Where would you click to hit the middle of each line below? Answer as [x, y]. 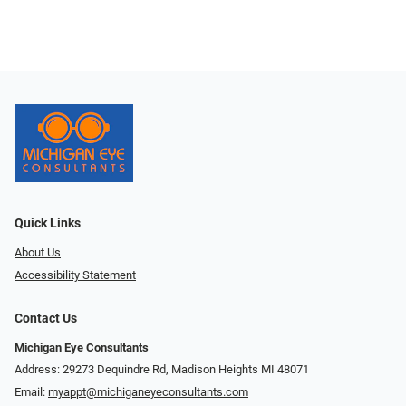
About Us [38, 252]
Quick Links [48, 223]
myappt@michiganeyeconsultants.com [148, 391]
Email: [31, 391]
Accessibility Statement [75, 275]
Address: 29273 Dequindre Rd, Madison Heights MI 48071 [162, 370]
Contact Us [46, 318]
